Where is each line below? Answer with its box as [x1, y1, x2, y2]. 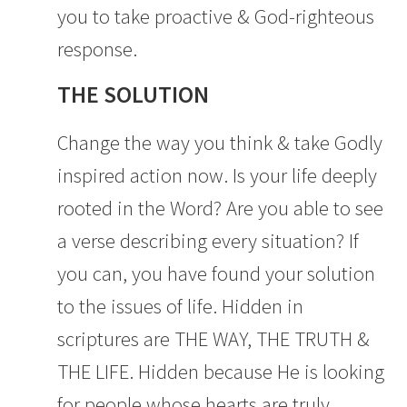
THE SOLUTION [56, 80, 209, 110]
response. [56, 36, 137, 63]
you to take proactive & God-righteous [56, 4, 374, 30]
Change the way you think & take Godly [56, 130, 382, 156]
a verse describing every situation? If [56, 228, 359, 254]
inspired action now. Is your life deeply [56, 163, 377, 189]
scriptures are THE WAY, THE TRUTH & [56, 326, 370, 352]
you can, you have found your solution [56, 261, 375, 287]
